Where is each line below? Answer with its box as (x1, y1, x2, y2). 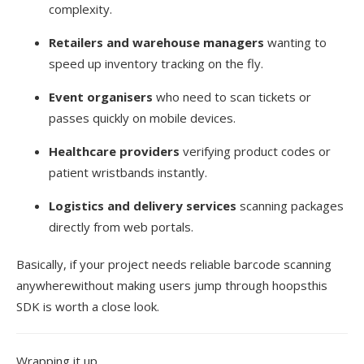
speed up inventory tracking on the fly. (49, 54, 263, 71)
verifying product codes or (180, 142, 331, 159)
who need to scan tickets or (153, 88, 311, 105)
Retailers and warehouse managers (49, 33, 264, 50)
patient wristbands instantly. (49, 163, 207, 180)
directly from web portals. (49, 218, 193, 235)
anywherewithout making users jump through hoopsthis (16, 276, 327, 293)
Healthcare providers (49, 142, 180, 159)
